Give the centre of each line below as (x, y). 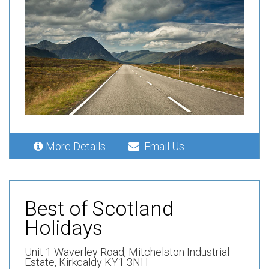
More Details (78, 146)
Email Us (162, 146)
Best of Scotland (99, 208)
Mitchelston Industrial (179, 252)
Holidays (64, 227)
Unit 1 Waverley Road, (77, 252)
